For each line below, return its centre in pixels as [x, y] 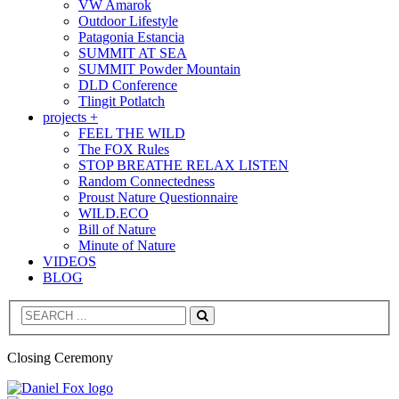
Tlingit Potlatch [122, 101]
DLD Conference [128, 85]
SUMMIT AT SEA [133, 53]
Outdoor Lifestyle [128, 20]
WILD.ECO [114, 213]
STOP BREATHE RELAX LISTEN [183, 165]
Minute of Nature [127, 245]
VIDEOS [69, 261]
